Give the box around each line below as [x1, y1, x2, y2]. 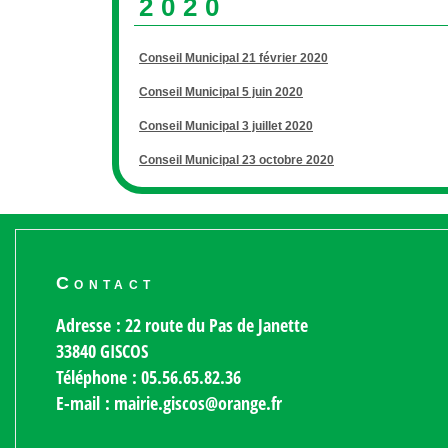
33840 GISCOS [56, 339, 148, 363]
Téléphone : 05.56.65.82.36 [56, 365, 241, 389]
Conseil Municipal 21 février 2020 [139, 51, 328, 65]
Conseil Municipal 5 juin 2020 [139, 85, 303, 99]
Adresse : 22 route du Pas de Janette [56, 313, 308, 337]
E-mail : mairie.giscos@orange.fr [56, 391, 282, 415]
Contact [56, 273, 156, 293]
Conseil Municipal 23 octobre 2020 [139, 153, 334, 167]
